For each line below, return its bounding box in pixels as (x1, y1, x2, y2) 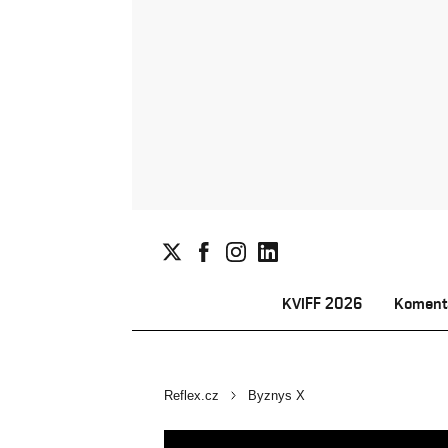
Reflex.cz (164, 388, 219, 403)
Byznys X (248, 388, 305, 403)
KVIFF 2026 (282, 294, 362, 313)
